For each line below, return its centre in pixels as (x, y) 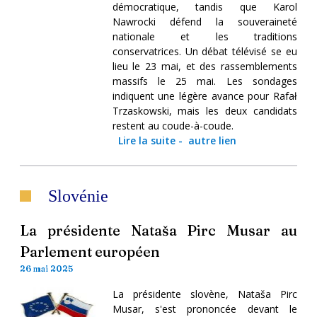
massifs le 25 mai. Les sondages (204, 81)
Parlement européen (90, 251)
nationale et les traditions (204, 36)
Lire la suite (146, 140)
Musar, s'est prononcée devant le (204, 309)
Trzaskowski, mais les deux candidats (204, 110)
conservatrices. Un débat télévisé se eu (204, 51)
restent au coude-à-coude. (173, 125)
